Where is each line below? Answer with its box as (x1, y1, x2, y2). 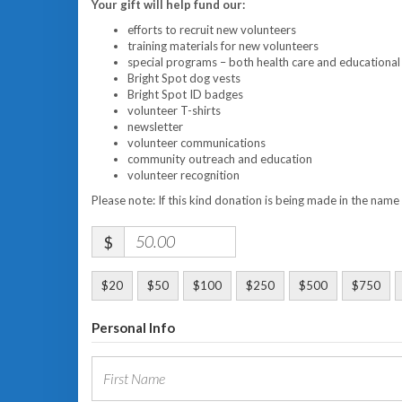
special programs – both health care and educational (127, 55, 400, 69)
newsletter (127, 119, 183, 134)
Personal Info (92, 319, 175, 336)
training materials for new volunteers (127, 39, 319, 53)
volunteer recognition (127, 168, 240, 182)
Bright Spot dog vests (127, 71, 240, 85)
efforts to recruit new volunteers (127, 22, 296, 37)
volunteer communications (127, 135, 266, 150)
